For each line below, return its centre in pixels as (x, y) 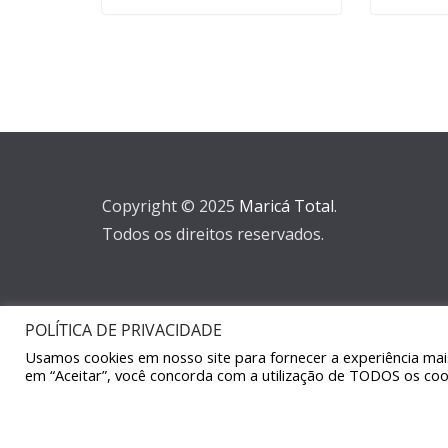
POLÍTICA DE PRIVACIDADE (123, 330)
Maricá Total (286, 206)
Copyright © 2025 (170, 206)
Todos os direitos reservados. (213, 234)
